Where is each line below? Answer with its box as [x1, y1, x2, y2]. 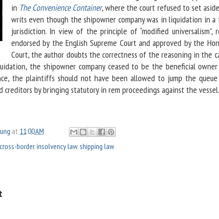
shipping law [80, 141, 114, 152]
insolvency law [37, 141, 77, 152]
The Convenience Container [19, 2, 102, 14]
